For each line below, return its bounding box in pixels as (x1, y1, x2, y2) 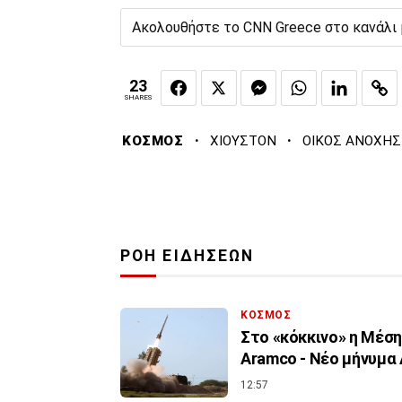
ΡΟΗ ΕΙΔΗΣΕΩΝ (120, 247, 255, 266)
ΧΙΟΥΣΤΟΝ (209, 133, 276, 150)
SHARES (125, 92, 152, 101)
